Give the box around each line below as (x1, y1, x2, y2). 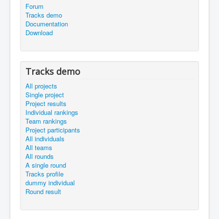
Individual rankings (25, 108, 78, 117)
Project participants (25, 125, 80, 135)
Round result (25, 187, 61, 197)
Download (25, 28, 53, 38)
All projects (25, 81, 57, 91)
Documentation (25, 19, 68, 29)
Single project (25, 90, 64, 100)
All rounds (25, 152, 54, 161)
